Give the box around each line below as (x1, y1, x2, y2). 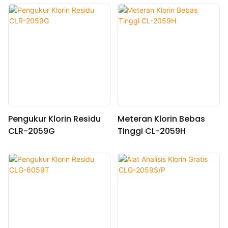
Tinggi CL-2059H (117, 125, 186, 137)
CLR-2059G (8, 125, 55, 137)
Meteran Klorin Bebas (117, 113, 205, 125)
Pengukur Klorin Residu (8, 113, 101, 125)
